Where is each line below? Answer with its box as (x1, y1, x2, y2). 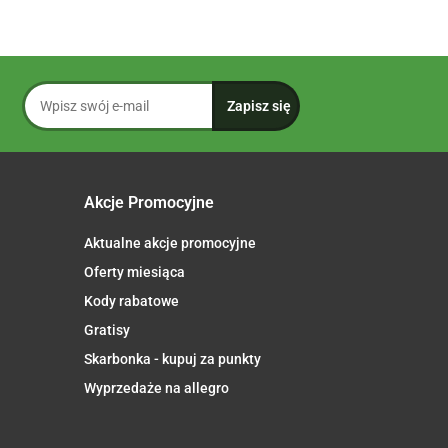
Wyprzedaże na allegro (83, 380, 229, 396)
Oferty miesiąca (83, 264, 185, 280)
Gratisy (83, 322, 130, 338)
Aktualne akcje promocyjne (83, 235, 256, 251)
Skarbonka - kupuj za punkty (83, 351, 261, 367)
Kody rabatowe (83, 293, 179, 309)
